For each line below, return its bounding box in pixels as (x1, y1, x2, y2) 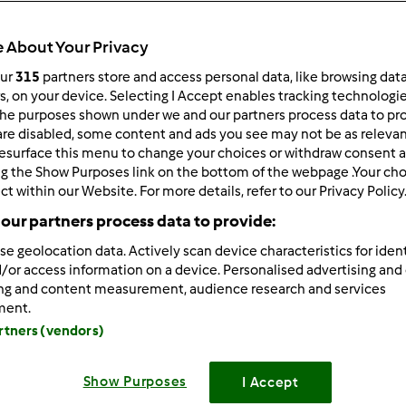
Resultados (164, 23, 280, 49)
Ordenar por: (217, 92, 303, 109)
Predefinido (233, 123, 311, 140)
